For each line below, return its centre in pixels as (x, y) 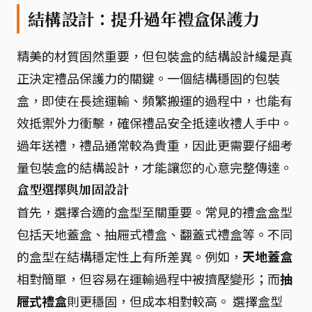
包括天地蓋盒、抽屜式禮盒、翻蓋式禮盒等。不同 (155, 234)
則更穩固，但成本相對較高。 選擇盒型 (175, 301)
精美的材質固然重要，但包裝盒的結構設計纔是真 (155, 56)
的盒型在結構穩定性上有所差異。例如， (130, 256)
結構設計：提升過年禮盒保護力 (144, 19)
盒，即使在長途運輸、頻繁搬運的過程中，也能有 (155, 100)
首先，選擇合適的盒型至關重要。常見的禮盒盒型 (155, 212)
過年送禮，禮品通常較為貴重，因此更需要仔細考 (155, 145)
